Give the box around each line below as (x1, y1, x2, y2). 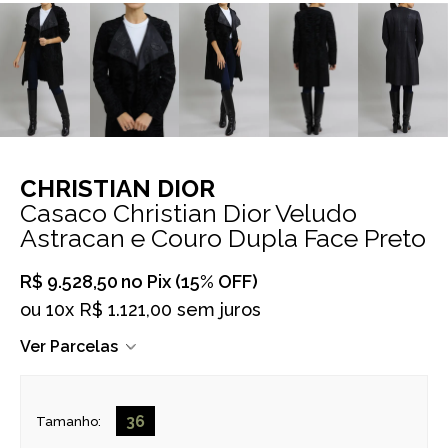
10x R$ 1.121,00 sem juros (46, 299, 261, 321)
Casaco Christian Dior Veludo (20, 198, 357, 229)
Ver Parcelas (20, 337, 118, 357)
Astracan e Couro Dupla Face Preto (20, 223, 426, 254)
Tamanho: (36, 413, 101, 429)
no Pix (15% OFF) (121, 271, 258, 293)
